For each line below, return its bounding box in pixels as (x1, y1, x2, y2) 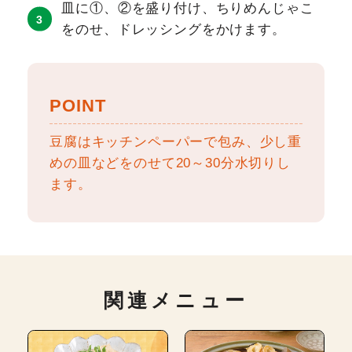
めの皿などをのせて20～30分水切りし (49, 155, 291, 170)
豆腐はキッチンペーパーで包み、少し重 (49, 134, 302, 149)
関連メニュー (104, 288, 248, 311)
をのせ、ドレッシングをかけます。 (61, 21, 286, 37)
